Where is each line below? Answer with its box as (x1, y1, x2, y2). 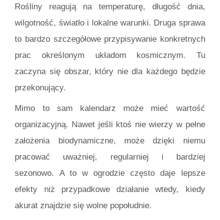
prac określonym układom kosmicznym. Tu (15, 51, 205, 60)
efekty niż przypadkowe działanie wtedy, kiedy (15, 184, 205, 194)
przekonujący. (15, 83, 66, 93)
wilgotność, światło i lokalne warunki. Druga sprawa (15, 18, 205, 28)
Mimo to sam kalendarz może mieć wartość (15, 103, 205, 113)
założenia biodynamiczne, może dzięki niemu (15, 136, 205, 145)
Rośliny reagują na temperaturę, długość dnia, (15, 2, 205, 12)
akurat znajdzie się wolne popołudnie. (15, 200, 152, 210)
